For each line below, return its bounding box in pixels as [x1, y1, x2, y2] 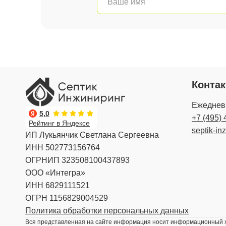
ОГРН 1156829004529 [25, 194, 108, 203]
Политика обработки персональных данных [25, 206, 189, 215]
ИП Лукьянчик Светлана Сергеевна [25, 131, 159, 140]
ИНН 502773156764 [25, 143, 100, 152]
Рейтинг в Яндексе [29, 119, 90, 128]
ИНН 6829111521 [25, 181, 90, 190]
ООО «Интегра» [25, 168, 85, 178]
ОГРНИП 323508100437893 [25, 156, 130, 165]
